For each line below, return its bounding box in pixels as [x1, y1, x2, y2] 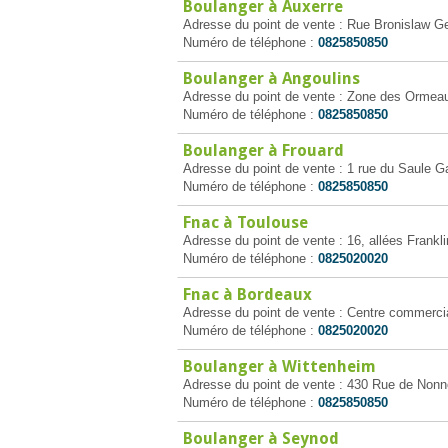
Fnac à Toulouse [183, 213, 308, 232]
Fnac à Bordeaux [183, 285, 312, 304]
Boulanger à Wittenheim [183, 357, 376, 376]
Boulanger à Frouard [183, 141, 344, 160]
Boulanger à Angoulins [183, 69, 360, 88]
